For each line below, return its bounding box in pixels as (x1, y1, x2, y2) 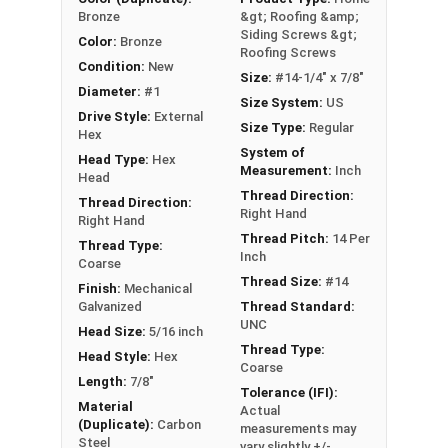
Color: (78, 33, 120, 49)
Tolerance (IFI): (240, 384, 338, 400)
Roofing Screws (240, 44, 336, 60)
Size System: (240, 94, 326, 110)
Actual (240, 402, 280, 418)
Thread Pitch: (240, 230, 332, 246)
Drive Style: (78, 108, 154, 124)
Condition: (78, 58, 148, 74)
